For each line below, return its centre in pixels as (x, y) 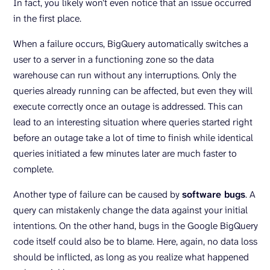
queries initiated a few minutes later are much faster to (125, 153)
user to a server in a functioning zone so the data (114, 59)
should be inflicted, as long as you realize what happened (131, 257)
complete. (33, 169)
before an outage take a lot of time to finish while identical (133, 138)
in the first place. (49, 18)
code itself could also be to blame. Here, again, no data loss (135, 241)
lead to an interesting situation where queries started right (133, 122)
